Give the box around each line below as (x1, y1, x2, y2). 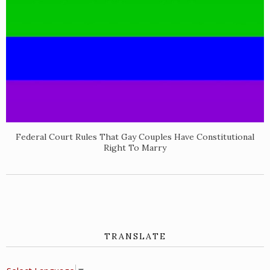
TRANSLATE (104, 231, 166, 242)
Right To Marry (104, 142, 166, 154)
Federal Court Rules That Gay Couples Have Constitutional (16, 131, 254, 143)
